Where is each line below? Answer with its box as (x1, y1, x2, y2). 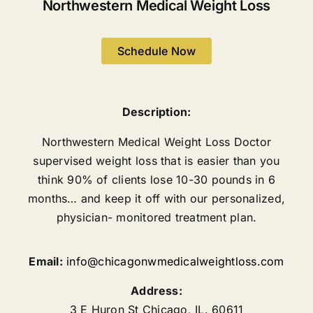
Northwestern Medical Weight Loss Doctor (41, 134, 272, 149)
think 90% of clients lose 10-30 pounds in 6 (37, 172, 276, 187)
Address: (131, 283, 182, 298)
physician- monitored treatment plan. (56, 210, 257, 224)
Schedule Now (117, 43, 196, 58)
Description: (122, 104, 191, 119)
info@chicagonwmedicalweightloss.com (66, 254, 284, 268)
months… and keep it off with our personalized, (27, 191, 286, 205)
